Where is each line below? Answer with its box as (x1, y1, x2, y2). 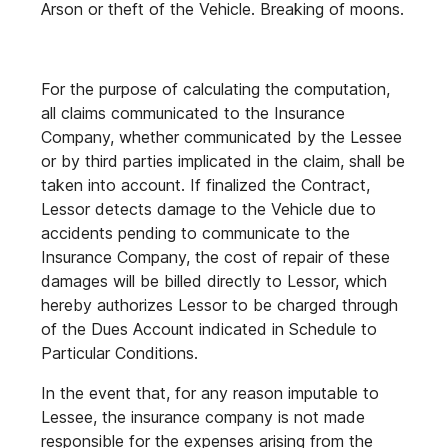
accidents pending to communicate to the (41, 223, 350, 243)
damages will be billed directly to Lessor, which (41, 271, 387, 291)
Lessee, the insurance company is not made (41, 407, 365, 427)
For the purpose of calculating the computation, (41, 79, 390, 99)
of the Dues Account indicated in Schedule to (41, 319, 377, 339)
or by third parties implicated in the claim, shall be (41, 151, 405, 171)
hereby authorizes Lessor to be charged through (41, 295, 398, 315)
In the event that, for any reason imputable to (41, 383, 379, 403)
